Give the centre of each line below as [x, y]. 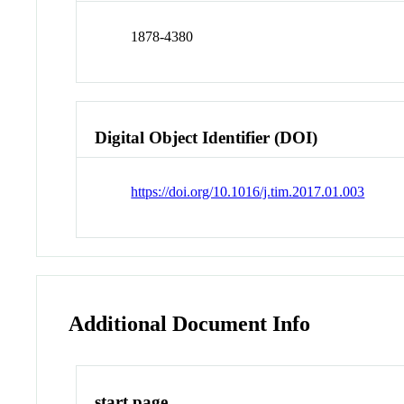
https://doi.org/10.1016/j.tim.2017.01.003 [248, 192]
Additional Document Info [190, 324]
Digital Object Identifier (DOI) [207, 137]
